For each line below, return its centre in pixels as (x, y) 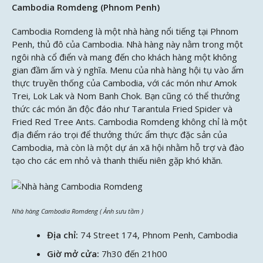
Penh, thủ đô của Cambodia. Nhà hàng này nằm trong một (127, 44)
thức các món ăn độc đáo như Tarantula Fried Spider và (122, 109)
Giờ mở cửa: (73, 253)
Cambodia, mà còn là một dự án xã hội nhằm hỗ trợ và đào (128, 148)
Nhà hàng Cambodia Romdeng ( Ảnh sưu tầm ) (77, 211)
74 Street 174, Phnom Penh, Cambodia (159, 235)
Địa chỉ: (63, 235)
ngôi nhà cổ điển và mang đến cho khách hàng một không (124, 57)
